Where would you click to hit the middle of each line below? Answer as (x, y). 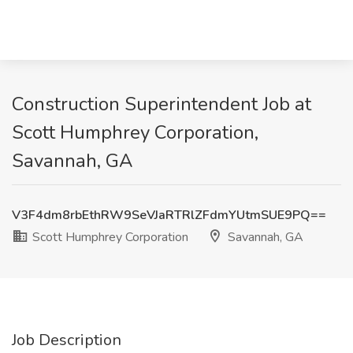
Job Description (67, 340)
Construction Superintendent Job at (162, 104)
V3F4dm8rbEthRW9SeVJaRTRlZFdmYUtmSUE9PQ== (169, 215)
